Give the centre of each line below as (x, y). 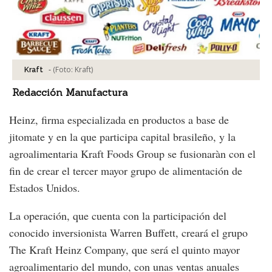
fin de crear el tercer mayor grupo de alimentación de (126, 171)
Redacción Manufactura (70, 93)
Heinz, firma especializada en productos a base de (119, 120)
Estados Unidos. (46, 188)
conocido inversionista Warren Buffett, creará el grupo (128, 233)
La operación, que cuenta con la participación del (118, 216)
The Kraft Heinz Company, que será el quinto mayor (124, 250)
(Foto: (64, 70)
